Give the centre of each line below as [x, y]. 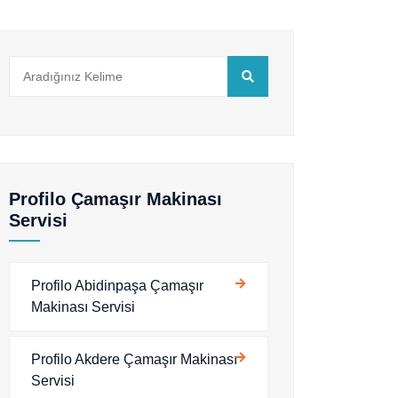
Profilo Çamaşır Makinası [115, 199]
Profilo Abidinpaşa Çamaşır [117, 286]
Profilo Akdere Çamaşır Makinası [134, 359]
